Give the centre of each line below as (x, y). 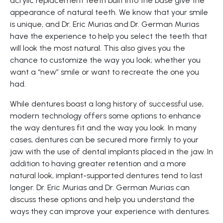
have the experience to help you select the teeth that (109, 36)
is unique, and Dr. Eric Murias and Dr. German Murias (105, 24)
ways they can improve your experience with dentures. (110, 212)
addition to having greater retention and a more (98, 164)
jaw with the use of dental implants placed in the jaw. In (111, 152)
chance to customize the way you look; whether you (105, 60)
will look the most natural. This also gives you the (98, 48)
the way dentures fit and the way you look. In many (103, 128)
